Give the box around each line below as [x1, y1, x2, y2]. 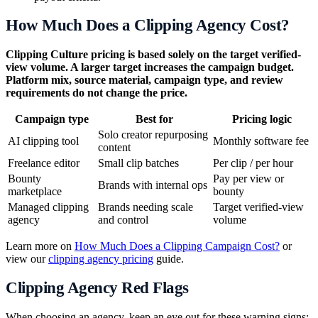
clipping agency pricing [48, 253, 153, 265]
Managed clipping [8, 201, 89, 214]
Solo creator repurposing [98, 128, 208, 141]
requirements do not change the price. [6, 87, 187, 99]
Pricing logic [231, 113, 292, 126]
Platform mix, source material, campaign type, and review [6, 74, 283, 87]
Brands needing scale [98, 201, 193, 214]
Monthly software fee [213, 135, 309, 148]
